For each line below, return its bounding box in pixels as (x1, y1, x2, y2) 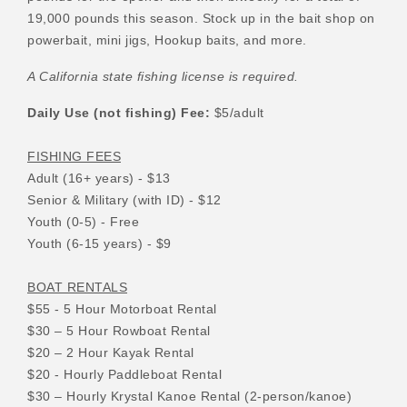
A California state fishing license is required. (27, 68, 299, 84)
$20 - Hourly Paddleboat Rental (27, 366, 222, 382)
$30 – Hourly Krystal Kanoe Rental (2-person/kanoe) (27, 388, 356, 403)
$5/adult (213, 104, 264, 120)
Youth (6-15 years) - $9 (27, 235, 172, 251)
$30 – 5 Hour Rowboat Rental (27, 323, 211, 338)
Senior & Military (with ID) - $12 (27, 192, 222, 207)
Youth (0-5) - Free (27, 213, 139, 229)
